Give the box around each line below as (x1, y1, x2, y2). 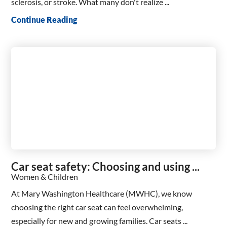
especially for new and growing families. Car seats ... (11, 215, 188, 225)
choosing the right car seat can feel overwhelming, (11, 202, 183, 212)
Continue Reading (11, 14, 78, 24)
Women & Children (11, 171, 79, 181)
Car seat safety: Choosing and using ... (11, 159, 200, 173)
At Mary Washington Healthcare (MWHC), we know (11, 188, 193, 198)
